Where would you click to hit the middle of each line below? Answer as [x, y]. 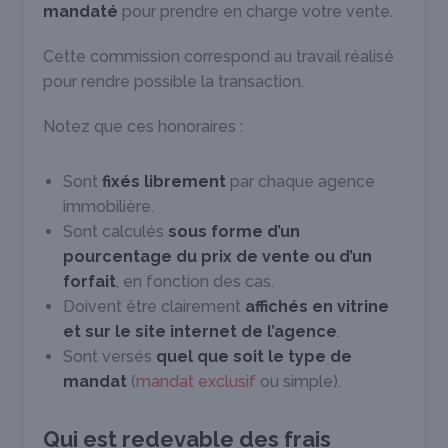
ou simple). [299, 382]
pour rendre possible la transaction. [174, 82]
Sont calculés [116, 232]
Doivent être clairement [154, 307]
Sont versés [110, 357]
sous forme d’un [234, 232]
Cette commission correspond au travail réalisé [219, 57]
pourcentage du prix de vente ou [199, 257]
